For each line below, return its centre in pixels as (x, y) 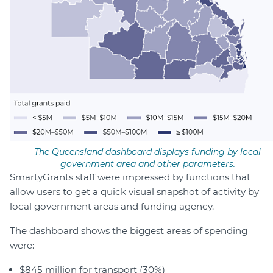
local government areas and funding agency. (112, 207)
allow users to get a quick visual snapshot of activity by (134, 192)
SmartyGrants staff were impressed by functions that (130, 177)
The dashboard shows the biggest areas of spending (129, 231)
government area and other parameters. (147, 164)
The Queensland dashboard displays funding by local (147, 152)
